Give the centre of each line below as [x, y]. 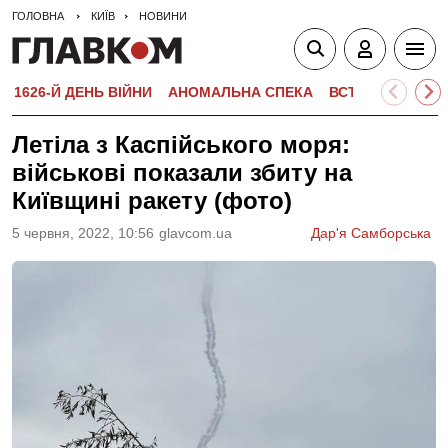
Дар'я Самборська [371, 233]
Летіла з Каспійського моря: [181, 144]
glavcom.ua [195, 233]
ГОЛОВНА [38, 16]
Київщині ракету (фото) [152, 200]
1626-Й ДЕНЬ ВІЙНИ [83, 92]
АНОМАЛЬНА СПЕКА [240, 92]
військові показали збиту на [182, 172]
